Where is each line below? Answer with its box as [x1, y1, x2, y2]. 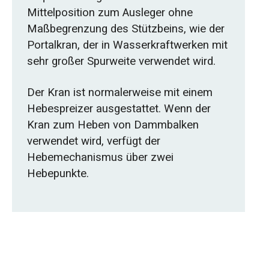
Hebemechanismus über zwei [26, 149, 174, 166]
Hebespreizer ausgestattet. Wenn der [26, 100, 211, 118]
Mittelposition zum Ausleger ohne [26, 4, 193, 22]
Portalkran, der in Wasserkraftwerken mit [26, 37, 228, 54]
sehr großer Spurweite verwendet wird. [26, 53, 216, 70]
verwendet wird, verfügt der [26, 133, 160, 150]
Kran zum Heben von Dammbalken [26, 116, 199, 134]
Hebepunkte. [26, 165, 89, 183]
